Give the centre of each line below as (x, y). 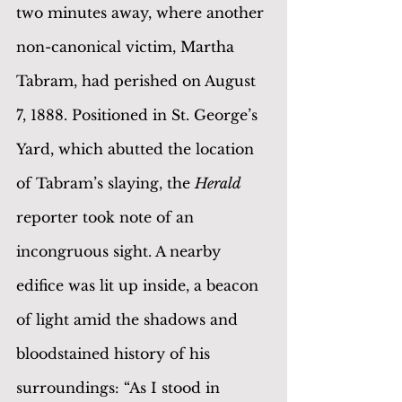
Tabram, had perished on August (138, 80)
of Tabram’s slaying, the (105, 183)
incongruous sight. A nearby (121, 251)
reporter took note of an (107, 217)
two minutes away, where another (142, 12)
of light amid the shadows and (129, 319)
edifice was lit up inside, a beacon (140, 285)
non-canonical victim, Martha (127, 46)
